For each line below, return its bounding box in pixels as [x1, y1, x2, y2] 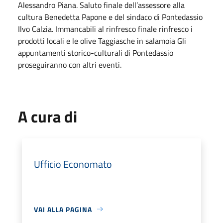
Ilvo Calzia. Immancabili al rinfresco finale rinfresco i [18, 22, 193, 35]
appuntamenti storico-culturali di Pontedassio [18, 46, 173, 59]
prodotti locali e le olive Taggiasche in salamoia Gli [18, 34, 186, 47]
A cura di [18, 104, 77, 128]
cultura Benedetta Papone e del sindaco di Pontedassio [18, 10, 203, 23]
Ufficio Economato [34, 156, 112, 172]
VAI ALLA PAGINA [34, 204, 92, 215]
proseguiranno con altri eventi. [18, 58, 121, 71]
